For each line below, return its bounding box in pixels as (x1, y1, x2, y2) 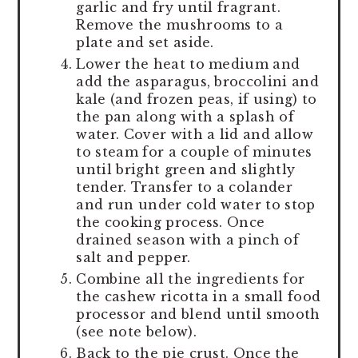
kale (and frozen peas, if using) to (76, 90, 317, 107)
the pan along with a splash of (76, 108, 294, 125)
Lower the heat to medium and (76, 55, 300, 72)
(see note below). (76, 323, 197, 340)
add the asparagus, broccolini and (76, 73, 319, 89)
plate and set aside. (76, 34, 214, 50)
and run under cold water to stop (76, 196, 316, 213)
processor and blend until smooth (76, 305, 320, 322)
